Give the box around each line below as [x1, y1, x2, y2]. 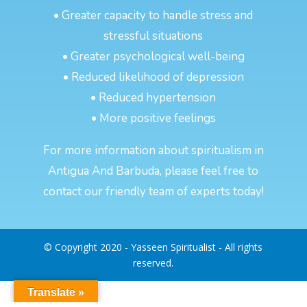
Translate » [27, 286, 84, 298]
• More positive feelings [90, 110, 216, 127]
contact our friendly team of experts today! [42, 184, 264, 200]
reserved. [133, 256, 174, 270]
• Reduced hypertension [90, 90, 217, 106]
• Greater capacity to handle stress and [53, 8, 254, 24]
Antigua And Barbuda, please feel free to [48, 163, 259, 180]
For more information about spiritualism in [42, 143, 264, 159]
